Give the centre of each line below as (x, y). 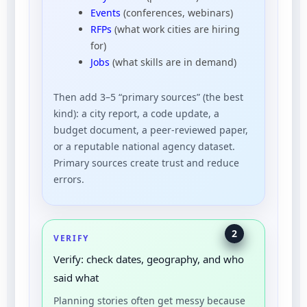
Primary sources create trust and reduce (146, 162)
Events (106, 12)
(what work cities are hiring (176, 29)
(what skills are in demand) (173, 62)
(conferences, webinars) (177, 12)
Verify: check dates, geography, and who (149, 259)
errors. (69, 179)
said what (76, 277)
